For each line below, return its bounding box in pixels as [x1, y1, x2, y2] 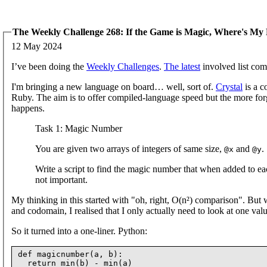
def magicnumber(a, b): [18, 249, 123, 259]
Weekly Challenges [86, 61, 159, 72]
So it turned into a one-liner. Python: [11, 225, 147, 236]
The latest [164, 61, 200, 72]
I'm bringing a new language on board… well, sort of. [11, 81, 216, 92]
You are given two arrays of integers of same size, [35, 143, 224, 154]
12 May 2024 [11, 41, 62, 51]
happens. [11, 103, 45, 113]
